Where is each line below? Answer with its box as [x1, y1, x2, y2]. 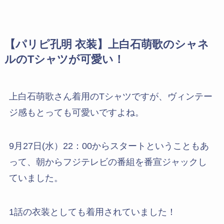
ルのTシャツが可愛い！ [4, 53, 124, 65]
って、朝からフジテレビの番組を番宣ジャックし [8, 157, 207, 167]
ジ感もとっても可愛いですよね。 [8, 107, 144, 117]
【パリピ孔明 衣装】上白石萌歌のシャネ [4, 38, 209, 50]
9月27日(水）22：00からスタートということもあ [8, 141, 209, 151]
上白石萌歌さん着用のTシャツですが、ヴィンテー [8, 91, 212, 101]
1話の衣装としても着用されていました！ [8, 207, 176, 217]
